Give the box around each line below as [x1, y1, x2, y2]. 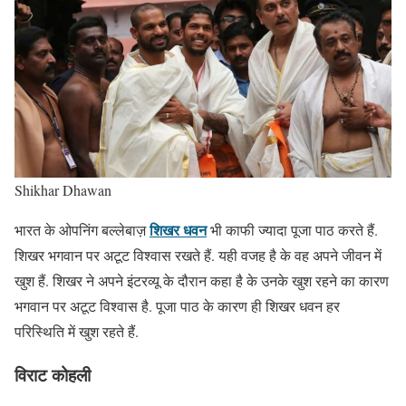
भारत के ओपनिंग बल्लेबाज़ [14, 219, 150, 239]
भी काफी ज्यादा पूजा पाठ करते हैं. [207, 219, 378, 239]
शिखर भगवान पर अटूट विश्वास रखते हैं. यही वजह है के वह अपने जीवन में [14, 245, 382, 265]
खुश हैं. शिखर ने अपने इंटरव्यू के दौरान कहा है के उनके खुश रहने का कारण [14, 270, 389, 290]
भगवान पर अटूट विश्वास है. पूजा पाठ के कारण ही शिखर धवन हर [14, 295, 340, 315]
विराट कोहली [14, 362, 91, 388]
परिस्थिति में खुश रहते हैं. [14, 321, 139, 341]
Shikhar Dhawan [14, 179, 111, 199]
